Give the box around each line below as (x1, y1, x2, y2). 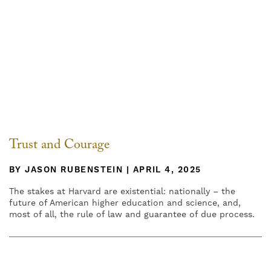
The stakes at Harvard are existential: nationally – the (9, 186, 235, 198)
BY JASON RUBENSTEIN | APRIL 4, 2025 (9, 165, 201, 176)
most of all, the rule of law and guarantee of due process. (9, 209, 255, 221)
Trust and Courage (9, 135, 109, 158)
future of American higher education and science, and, (9, 198, 241, 209)
